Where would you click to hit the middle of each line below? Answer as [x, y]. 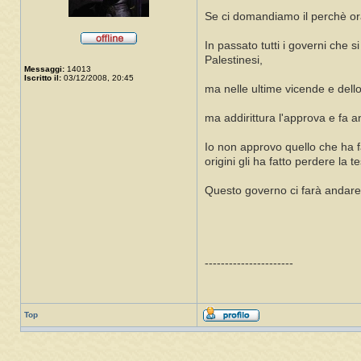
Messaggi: [44, 69]
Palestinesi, [234, 60]
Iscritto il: [43, 78]
